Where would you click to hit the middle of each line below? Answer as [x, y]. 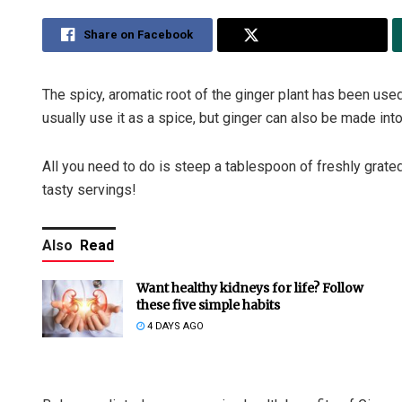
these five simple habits [208, 306]
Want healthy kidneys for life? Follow [250, 288]
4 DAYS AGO [174, 327]
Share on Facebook [139, 35]
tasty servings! [89, 190]
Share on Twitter [315, 35]
